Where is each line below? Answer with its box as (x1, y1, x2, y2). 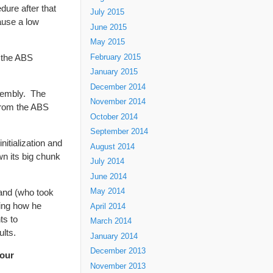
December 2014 (90, 82, 146, 91)
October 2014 (90, 112, 138, 121)
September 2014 (90, 127, 148, 136)
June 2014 (90, 172, 127, 181)
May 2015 (90, 38, 125, 46)
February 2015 (90, 52, 141, 62)
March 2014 (90, 217, 132, 225)
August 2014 (90, 142, 135, 151)
